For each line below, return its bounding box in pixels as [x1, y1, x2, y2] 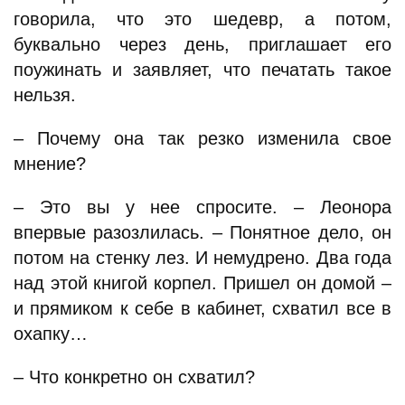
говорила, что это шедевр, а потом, [14, 9, 391, 29]
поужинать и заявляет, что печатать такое [14, 60, 391, 80]
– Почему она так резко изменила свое [14, 128, 391, 148]
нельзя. [14, 85, 76, 105]
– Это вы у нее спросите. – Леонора [14, 197, 391, 217]
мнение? [14, 154, 86, 174]
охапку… [14, 324, 88, 344]
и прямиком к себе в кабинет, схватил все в [14, 298, 391, 318]
